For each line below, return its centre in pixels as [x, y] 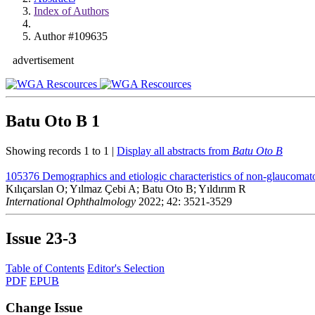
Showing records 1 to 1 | [61, 150]
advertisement [43, 60]
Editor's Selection [126, 268]
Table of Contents [45, 268]
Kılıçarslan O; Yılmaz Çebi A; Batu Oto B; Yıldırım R [126, 188]
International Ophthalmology [71, 201]
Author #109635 [71, 36]
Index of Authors [71, 11]
